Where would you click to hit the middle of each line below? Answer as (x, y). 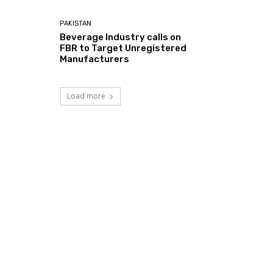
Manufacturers (95, 59)
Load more (86, 96)
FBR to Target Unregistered (123, 48)
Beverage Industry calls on (121, 37)
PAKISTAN (76, 24)
